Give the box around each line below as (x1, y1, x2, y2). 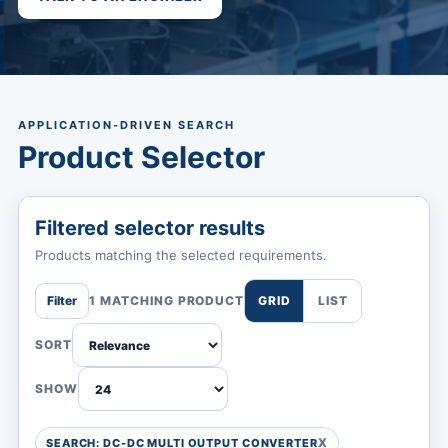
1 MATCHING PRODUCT (89, 293, 245, 308)
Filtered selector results (35, 216, 265, 240)
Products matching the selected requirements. (35, 247, 327, 263)
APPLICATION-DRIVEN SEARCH (18, 118, 235, 132)
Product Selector (18, 139, 265, 175)
